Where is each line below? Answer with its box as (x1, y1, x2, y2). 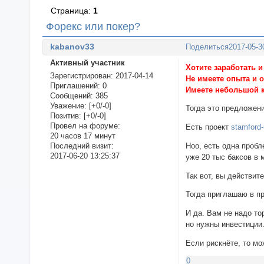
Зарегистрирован (49, 71, 111, 81)
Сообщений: (49, 91, 93, 101)
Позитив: (49, 111, 81, 121)
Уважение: (49, 101, 87, 111)
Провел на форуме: (49, 121, 120, 131)
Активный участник (49, 58, 125, 67)
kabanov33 (49, 41, 94, 51)
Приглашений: (49, 81, 100, 91)
